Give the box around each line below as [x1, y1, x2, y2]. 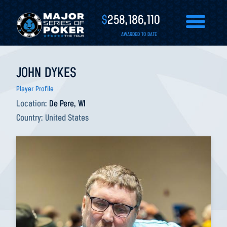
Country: [16, 113, 45, 123]
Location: [16, 99, 49, 109]
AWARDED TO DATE [121, 32, 157, 37]
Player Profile [16, 86, 54, 93]
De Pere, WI [49, 99, 86, 109]
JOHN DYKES [16, 66, 77, 81]
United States [45, 113, 89, 123]
